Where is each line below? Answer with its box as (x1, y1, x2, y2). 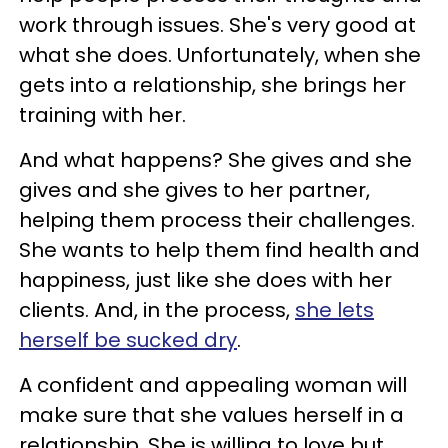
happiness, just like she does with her (19, 265, 392, 294)
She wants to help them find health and (19, 235, 420, 264)
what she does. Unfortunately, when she (19, 40, 421, 69)
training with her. (19, 100, 186, 129)
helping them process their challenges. (19, 205, 415, 234)
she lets (295, 295, 374, 324)
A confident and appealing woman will (19, 370, 407, 399)
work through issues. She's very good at (19, 10, 416, 39)
